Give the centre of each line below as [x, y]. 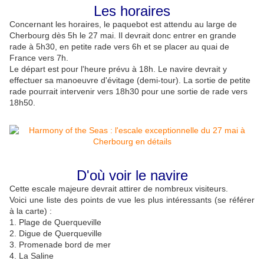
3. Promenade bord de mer [60, 245]
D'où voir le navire [132, 176]
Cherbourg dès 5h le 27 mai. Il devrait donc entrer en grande [123, 36]
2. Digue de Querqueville [56, 234]
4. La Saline [32, 256]
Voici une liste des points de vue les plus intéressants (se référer [132, 200]
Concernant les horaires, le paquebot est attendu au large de [123, 24]
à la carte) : [31, 211]
